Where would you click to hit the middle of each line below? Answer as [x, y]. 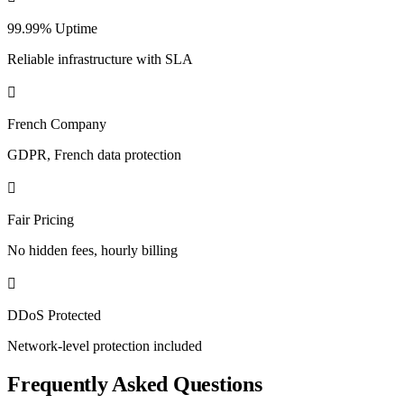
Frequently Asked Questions [135, 385]
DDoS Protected [54, 316]
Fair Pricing [41, 220]
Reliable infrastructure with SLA [100, 60]
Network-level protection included [105, 346]
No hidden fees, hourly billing [92, 251]
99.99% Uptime [52, 29]
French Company [57, 124]
